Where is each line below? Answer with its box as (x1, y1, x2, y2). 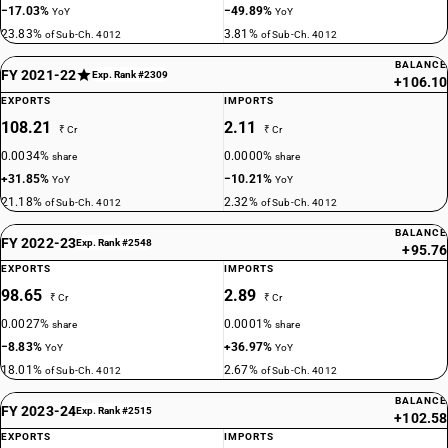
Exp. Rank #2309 (91, 69, 168, 80)
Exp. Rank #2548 (75, 237, 152, 248)
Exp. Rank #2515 (75, 405, 152, 416)
